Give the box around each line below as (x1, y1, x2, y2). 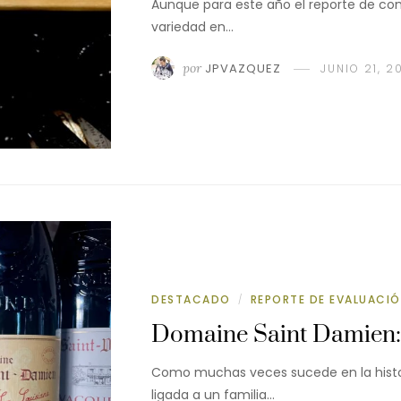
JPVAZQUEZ (205, 59, 281, 77)
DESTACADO (151, 291, 231, 307)
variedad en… (151, 17, 234, 36)
